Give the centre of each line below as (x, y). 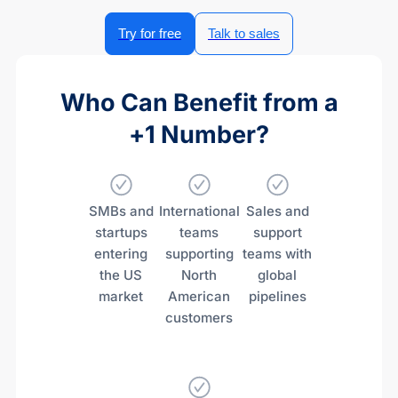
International (199, 211)
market (121, 297)
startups (121, 233)
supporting (199, 254)
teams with (277, 254)
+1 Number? (199, 135)
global (277, 275)
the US (121, 275)
